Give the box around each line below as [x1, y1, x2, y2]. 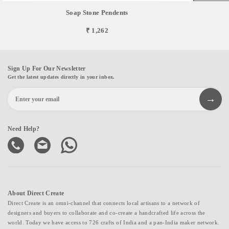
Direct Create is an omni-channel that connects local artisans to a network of [8, 199, 200, 206]
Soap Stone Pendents [66, 8, 128, 16]
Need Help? [8, 125, 40, 132]
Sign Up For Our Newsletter [8, 64, 86, 72]
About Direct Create [8, 189, 64, 197]
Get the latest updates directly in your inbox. [8, 74, 115, 80]
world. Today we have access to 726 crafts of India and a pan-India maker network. [8, 219, 220, 225]
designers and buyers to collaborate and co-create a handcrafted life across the [8, 209, 205, 216]
